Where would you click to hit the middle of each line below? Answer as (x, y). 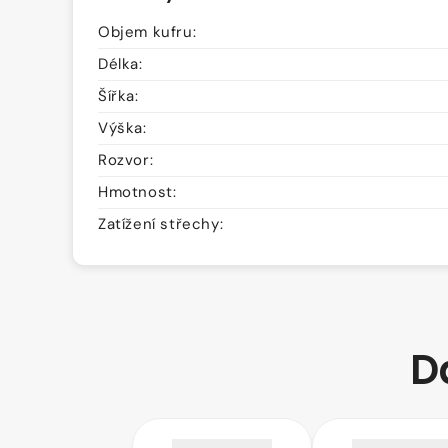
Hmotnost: (137, 192)
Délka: (120, 64)
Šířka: (118, 96)
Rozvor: (126, 160)
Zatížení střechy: (161, 224)
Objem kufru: (147, 32)
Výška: (122, 128)
